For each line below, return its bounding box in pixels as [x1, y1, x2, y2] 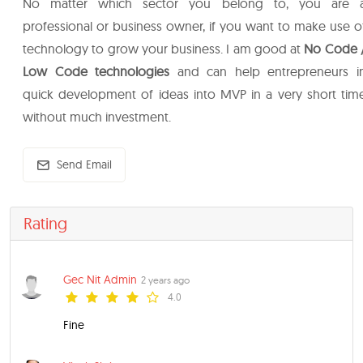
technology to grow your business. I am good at [23, 41, 305, 57]
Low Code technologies [23, 63, 170, 79]
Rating [23, 213, 67, 233]
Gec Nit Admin [63, 272, 137, 287]
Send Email [57, 157, 112, 172]
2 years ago [141, 274, 190, 286]
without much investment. [23, 109, 171, 125]
